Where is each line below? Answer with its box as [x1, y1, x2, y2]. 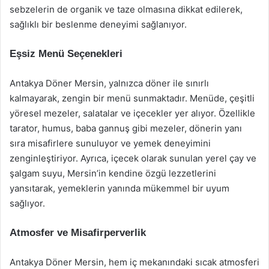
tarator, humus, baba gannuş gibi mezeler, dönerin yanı [10, 122, 242, 134]
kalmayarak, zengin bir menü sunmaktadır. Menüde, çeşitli [10, 92, 255, 104]
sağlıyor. [10, 198, 45, 209]
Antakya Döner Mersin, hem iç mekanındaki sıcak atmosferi [10, 256, 259, 268]
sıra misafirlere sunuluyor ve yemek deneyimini [10, 138, 211, 149]
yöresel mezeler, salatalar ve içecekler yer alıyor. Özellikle [10, 107, 255, 119]
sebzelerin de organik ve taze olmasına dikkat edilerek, [10, 4, 243, 15]
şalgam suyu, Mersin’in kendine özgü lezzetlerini [10, 168, 216, 179]
